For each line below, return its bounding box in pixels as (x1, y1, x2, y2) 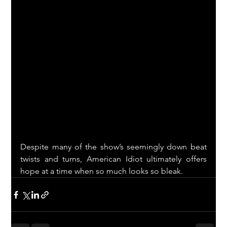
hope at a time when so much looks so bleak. (20, 166, 183, 176)
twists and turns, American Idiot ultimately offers (20, 154, 207, 164)
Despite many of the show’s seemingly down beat (20, 142, 207, 152)
